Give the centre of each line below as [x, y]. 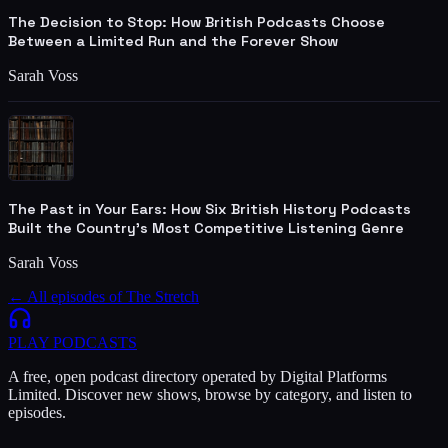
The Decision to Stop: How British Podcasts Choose [196, 21]
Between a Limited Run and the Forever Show [173, 40]
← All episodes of [67, 296]
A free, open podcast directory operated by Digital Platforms [197, 376]
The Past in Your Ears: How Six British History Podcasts [209, 208]
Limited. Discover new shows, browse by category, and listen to [210, 394]
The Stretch [162, 296]
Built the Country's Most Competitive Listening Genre [206, 227]
